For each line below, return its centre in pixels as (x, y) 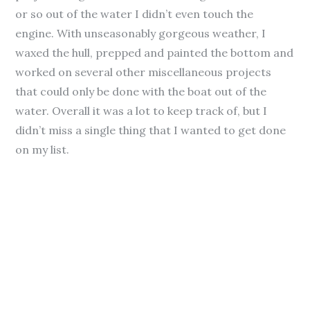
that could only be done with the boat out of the (141, 91)
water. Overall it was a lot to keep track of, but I (142, 111)
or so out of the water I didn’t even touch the (135, 14)
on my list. (43, 149)
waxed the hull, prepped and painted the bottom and (155, 53)
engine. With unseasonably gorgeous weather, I (141, 33)
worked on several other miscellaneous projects (144, 72)
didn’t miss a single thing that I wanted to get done (151, 130)
